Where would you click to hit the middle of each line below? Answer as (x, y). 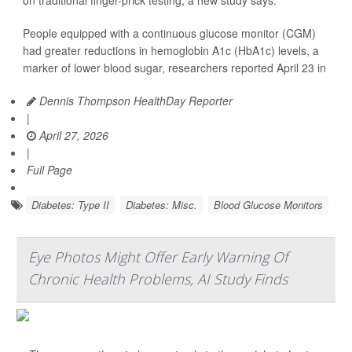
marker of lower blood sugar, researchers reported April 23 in (174, 68)
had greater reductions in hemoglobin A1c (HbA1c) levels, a (171, 50)
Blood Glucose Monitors (268, 205)
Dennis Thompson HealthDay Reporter (134, 101)
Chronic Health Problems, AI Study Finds (158, 279)
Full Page (49, 170)
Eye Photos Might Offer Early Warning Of (158, 257)
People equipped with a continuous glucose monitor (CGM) (169, 33)
